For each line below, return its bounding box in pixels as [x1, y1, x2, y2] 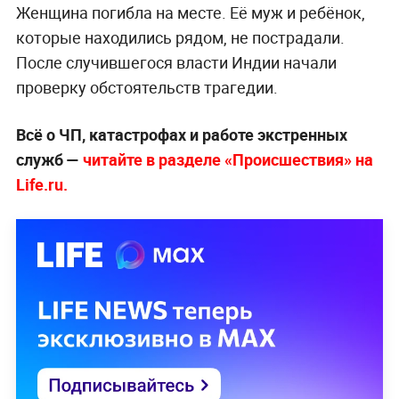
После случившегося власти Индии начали [15, 51, 337, 73]
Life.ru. [15, 173, 68, 195]
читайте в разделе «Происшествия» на [78, 148, 373, 170]
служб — [15, 148, 79, 170]
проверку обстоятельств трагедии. [15, 76, 278, 98]
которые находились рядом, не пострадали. [15, 26, 345, 48]
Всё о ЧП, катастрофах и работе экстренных [15, 123, 347, 145]
